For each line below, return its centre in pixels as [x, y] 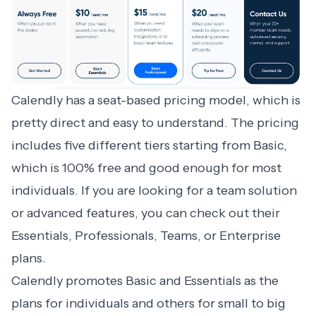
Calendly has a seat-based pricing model [129, 101]
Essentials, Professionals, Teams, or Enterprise [146, 236]
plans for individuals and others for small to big [148, 304]
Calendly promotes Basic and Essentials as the [145, 281]
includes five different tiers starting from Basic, [149, 146]
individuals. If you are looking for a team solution [154, 191]
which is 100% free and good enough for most [146, 168]
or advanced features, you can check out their [146, 213]
